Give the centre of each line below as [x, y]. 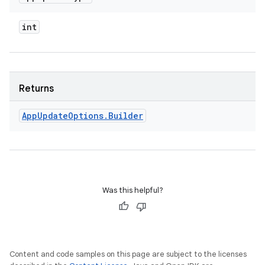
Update [53, 116]
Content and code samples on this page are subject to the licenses [128, 254]
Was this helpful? [132, 190]
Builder [126, 116]
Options [86, 116]
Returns [36, 89]
